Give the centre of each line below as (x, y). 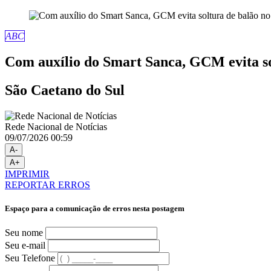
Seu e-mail (25, 246)
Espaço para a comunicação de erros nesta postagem (95, 208)
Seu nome (24, 233)
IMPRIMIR (27, 174)
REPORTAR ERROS (47, 184)
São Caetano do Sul (65, 90)
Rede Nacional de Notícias (56, 126)
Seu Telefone (30, 258)
